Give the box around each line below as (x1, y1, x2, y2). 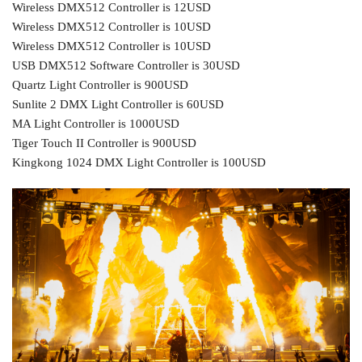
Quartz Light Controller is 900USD (12, 78, 188, 92)
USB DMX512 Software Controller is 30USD (12, 59, 240, 73)
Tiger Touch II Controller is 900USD (12, 137, 196, 150)
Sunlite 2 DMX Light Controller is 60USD (12, 98, 224, 112)
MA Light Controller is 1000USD (12, 117, 179, 131)
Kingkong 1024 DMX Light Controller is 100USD (12, 156, 266, 170)
